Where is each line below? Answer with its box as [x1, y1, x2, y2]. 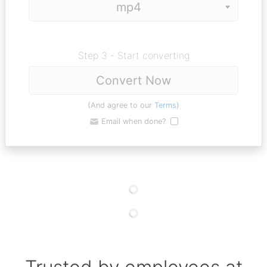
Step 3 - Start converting [77, 49, 190, 61]
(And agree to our [88, 101, 154, 110]
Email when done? [101, 117, 166, 126]
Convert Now [96, 73, 171, 88]
